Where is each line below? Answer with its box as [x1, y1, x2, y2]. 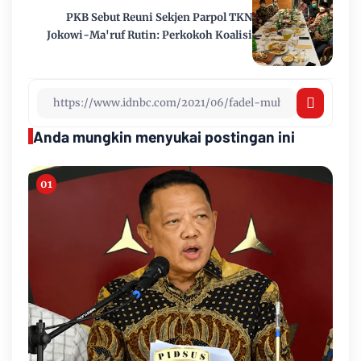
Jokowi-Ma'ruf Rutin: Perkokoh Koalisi [47, 27, 252, 42]
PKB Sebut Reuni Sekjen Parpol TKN [66, 10, 252, 24]
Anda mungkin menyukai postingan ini [33, 127, 295, 146]
